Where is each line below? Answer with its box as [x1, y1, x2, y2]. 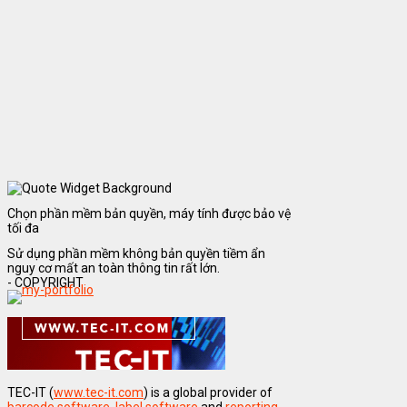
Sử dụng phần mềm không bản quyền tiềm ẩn [7, 245, 265, 261]
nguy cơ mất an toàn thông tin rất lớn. [7, 260, 220, 275]
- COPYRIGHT [7, 274, 84, 290]
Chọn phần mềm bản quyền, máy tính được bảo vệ [7, 206, 291, 222]
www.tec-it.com [54, 384, 144, 400]
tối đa [7, 221, 39, 236]
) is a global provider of [144, 384, 273, 400]
